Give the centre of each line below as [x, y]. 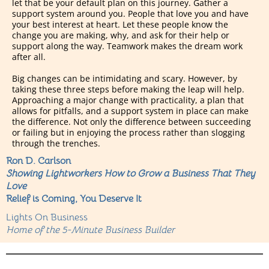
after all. [29, 57]
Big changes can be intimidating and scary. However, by [125, 79]
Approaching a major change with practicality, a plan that [128, 100]
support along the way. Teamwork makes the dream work [127, 46]
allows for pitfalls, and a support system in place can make [130, 111]
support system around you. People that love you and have [130, 14]
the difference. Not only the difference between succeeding [131, 122]
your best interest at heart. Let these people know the [120, 25]
